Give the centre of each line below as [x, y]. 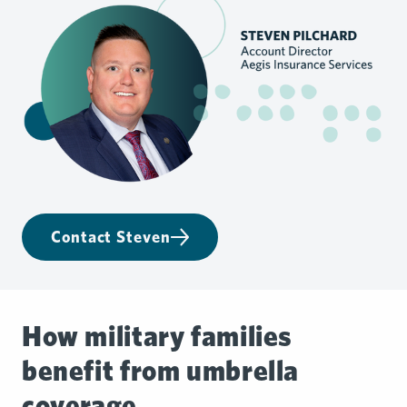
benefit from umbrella [161, 370]
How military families [158, 335]
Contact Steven [111, 236]
